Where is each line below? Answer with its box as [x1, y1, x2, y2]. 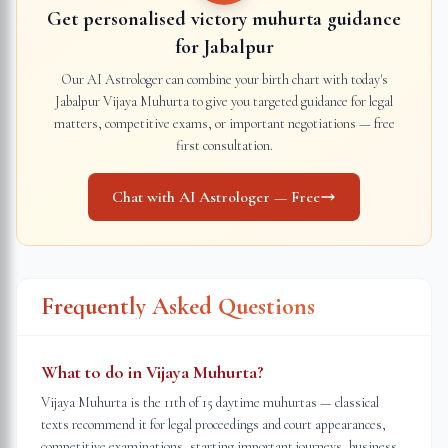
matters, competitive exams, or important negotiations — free [53, 115, 395, 132]
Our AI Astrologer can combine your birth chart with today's [60, 71, 388, 88]
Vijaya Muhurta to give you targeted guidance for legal [100, 93, 393, 110]
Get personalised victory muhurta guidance [47, 7, 401, 31]
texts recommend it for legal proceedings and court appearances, [41, 416, 386, 433]
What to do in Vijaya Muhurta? [41, 361, 264, 383]
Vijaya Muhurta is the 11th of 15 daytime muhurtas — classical [41, 394, 379, 411]
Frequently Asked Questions [41, 292, 315, 321]
